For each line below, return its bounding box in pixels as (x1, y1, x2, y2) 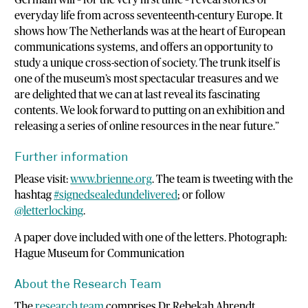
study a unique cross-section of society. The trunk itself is (14, 57, 281, 69)
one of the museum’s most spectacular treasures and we (14, 73, 279, 85)
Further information (14, 151, 129, 164)
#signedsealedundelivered (54, 189, 178, 201)
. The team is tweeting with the (152, 173, 294, 185)
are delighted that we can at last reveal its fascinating (14, 89, 261, 100)
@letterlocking (14, 205, 84, 217)
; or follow (177, 189, 225, 201)
